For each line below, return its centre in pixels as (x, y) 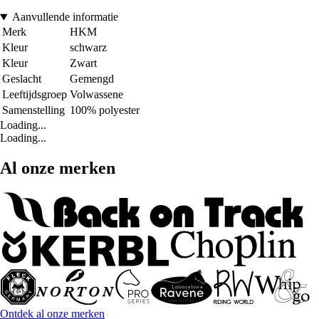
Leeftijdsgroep (35, 95)
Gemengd (92, 79)
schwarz (88, 48)
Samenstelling (33, 110)
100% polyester (105, 110)
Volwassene (96, 95)
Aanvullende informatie (65, 17)
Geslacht (22, 79)
